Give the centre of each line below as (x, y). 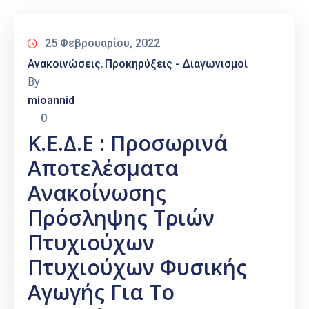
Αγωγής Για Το (101, 292)
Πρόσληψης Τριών (121, 218)
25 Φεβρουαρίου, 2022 (102, 43)
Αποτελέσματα (103, 168)
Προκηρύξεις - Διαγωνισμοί (176, 64)
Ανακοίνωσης (97, 193)
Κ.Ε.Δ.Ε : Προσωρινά (128, 143)
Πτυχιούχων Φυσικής (137, 268)
